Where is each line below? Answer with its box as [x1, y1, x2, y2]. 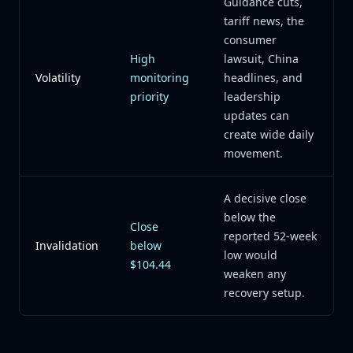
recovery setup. [224, 285, 305, 300]
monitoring [130, 70, 189, 85]
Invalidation [35, 238, 98, 253]
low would [224, 247, 277, 262]
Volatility [35, 70, 80, 85]
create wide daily [224, 127, 314, 142]
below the [224, 210, 276, 225]
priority [130, 89, 169, 104]
